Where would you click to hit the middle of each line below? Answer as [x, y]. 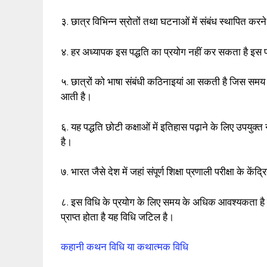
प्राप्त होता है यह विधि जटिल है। [117, 217]
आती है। [76, 97]
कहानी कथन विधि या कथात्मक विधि [125, 247]
